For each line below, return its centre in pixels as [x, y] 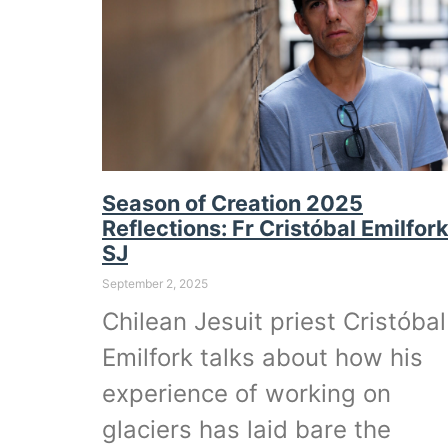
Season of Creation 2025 [232, 203]
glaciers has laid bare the [246, 430]
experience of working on [246, 394]
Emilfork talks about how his [262, 358]
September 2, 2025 [155, 284]
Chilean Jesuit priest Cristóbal [274, 322]
